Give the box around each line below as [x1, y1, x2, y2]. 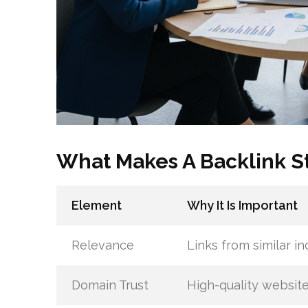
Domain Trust [71, 277, 148, 292]
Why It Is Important [186, 197, 298, 212]
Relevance [71, 237, 134, 252]
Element [71, 197, 122, 212]
